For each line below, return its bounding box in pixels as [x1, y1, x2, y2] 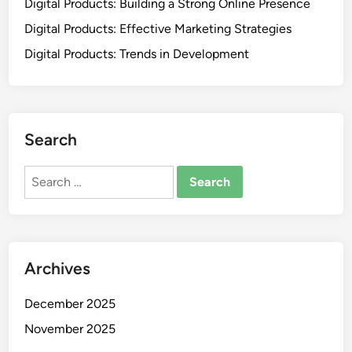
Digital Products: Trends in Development [24, 46, 250, 61]
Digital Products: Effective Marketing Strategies [24, 20, 292, 36]
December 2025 [24, 295, 116, 311]
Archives [24, 258, 91, 278]
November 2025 [24, 321, 116, 336]
